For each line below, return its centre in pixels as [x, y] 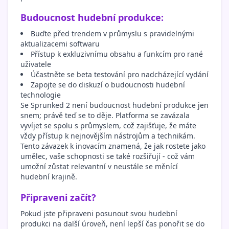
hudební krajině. [49, 177]
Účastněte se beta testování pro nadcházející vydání [120, 75]
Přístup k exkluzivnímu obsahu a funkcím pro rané [117, 54]
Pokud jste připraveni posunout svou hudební [99, 214]
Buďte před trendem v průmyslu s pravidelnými [112, 34]
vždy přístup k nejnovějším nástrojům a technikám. [108, 136]
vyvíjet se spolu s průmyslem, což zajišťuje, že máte [108, 126]
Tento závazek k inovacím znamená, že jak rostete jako [113, 146]
